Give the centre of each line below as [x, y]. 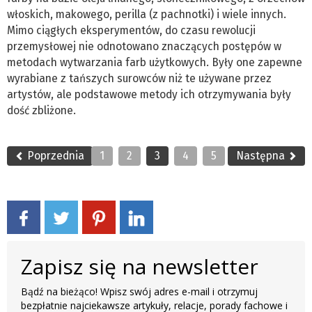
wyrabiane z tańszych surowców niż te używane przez [139, 78]
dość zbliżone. [41, 110]
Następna [262, 155]
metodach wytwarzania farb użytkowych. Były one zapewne [155, 62]
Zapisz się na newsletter [140, 266]
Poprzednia [54, 155]
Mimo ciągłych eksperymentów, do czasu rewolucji [131, 30]
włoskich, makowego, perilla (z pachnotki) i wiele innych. [147, 14]
